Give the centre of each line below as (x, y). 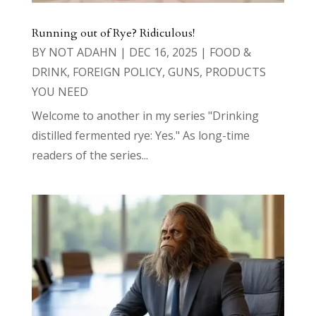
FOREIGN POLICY (117, 72)
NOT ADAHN (83, 53)
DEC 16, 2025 (163, 53)
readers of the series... (90, 156)
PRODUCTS (235, 72)
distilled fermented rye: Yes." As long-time (140, 136)
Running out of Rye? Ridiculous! (113, 34)
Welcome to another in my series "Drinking (145, 116)
